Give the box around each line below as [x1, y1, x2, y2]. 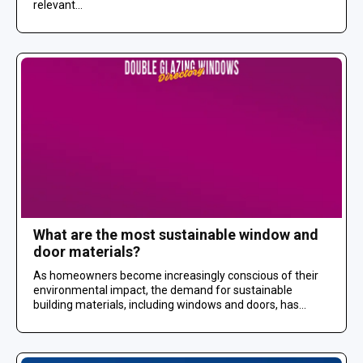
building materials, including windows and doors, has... [33, 297, 306, 311]
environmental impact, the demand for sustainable [33, 283, 293, 297]
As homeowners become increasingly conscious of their [33, 268, 318, 282]
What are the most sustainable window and [33, 225, 318, 243]
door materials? [33, 242, 140, 260]
